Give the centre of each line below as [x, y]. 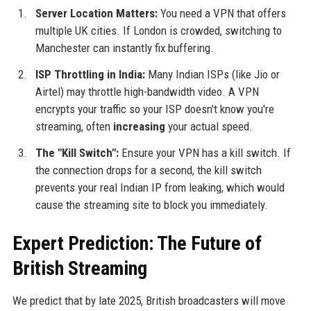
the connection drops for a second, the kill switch [148, 170]
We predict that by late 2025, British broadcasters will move [149, 300]
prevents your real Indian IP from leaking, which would [160, 187]
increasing [139, 126]
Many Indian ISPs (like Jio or [212, 74]
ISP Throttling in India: [90, 74]
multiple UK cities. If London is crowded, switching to [158, 30]
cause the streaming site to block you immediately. [151, 204]
